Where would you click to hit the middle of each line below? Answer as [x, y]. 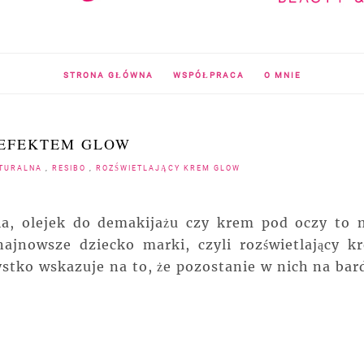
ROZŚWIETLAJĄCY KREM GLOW [168, 169]
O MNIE [282, 76]
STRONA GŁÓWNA [108, 76]
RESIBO [71, 169]
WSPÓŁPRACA [208, 76]
